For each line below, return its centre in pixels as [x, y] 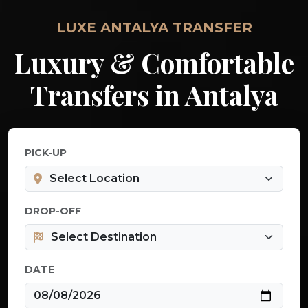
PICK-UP [46, 153]
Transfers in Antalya [154, 95]
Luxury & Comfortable [154, 63]
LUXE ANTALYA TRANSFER [154, 28]
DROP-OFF [53, 211]
